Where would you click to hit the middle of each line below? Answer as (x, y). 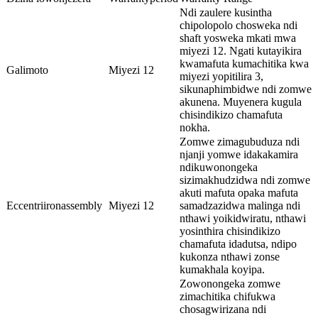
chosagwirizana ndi (223, 309)
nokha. (195, 127)
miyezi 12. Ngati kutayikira (241, 50)
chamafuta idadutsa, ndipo (238, 243)
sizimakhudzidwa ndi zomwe (245, 180)
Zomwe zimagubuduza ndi (240, 141)
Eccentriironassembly (54, 205)
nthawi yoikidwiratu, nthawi (243, 218)
